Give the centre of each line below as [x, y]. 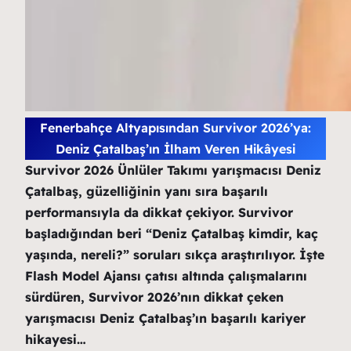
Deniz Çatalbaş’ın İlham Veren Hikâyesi [175, 149]
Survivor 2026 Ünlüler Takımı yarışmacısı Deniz [173, 170]
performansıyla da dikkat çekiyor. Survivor [159, 212]
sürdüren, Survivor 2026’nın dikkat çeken [154, 297]
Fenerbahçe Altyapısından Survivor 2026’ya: [175, 128]
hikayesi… [56, 339]
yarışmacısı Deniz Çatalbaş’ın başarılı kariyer [165, 318]
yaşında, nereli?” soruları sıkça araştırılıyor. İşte [175, 255]
